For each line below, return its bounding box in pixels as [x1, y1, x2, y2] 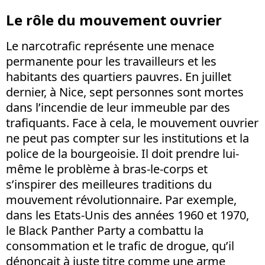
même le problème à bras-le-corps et [6, 160, 208, 177]
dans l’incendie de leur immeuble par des [6, 99, 230, 115]
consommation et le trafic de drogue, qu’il [6, 237, 234, 254]
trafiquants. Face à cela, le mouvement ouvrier [6, 114, 258, 131]
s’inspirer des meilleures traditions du [6, 176, 212, 192]
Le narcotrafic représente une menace [6, 37, 214, 54]
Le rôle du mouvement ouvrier [6, 9, 222, 30]
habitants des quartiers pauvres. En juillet [6, 68, 231, 85]
